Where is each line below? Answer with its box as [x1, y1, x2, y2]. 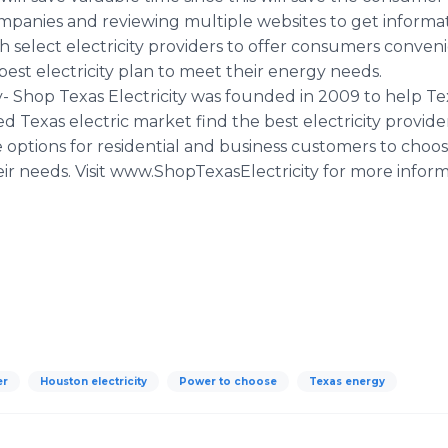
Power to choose [179, 375, 277, 388]
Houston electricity [40, 375, 147, 388]
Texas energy [309, 375, 385, 388]
